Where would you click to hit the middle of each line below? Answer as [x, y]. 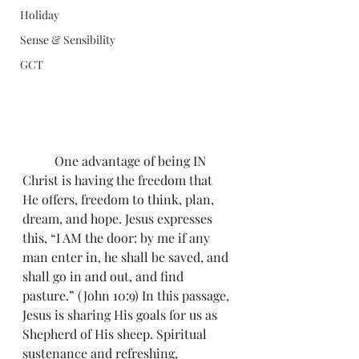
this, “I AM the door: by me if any [118, 237]
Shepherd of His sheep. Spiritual [116, 333]
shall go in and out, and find [105, 276]
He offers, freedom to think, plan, [120, 199]
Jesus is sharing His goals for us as [121, 314]
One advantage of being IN [38, 160]
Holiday [40, 14]
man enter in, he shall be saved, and [127, 256]
